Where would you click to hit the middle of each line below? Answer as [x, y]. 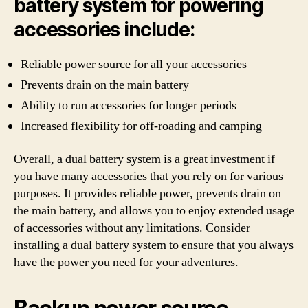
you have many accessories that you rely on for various [148, 176]
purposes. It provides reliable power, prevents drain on [147, 193]
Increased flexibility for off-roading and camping [141, 126]
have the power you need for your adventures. [126, 262]
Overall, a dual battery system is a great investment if [144, 159]
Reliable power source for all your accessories [134, 64]
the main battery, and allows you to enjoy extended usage [154, 210]
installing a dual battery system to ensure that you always [154, 245]
